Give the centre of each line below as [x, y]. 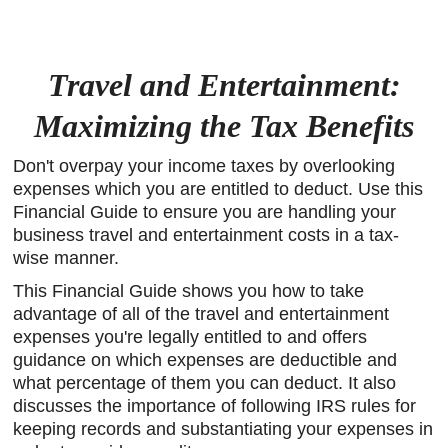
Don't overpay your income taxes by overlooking [204, 166]
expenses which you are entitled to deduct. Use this [218, 189]
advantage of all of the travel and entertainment [201, 314]
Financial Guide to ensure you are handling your [205, 212]
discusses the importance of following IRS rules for [215, 406]
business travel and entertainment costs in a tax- [206, 235]
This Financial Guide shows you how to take [189, 291]
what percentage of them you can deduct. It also [205, 383]
